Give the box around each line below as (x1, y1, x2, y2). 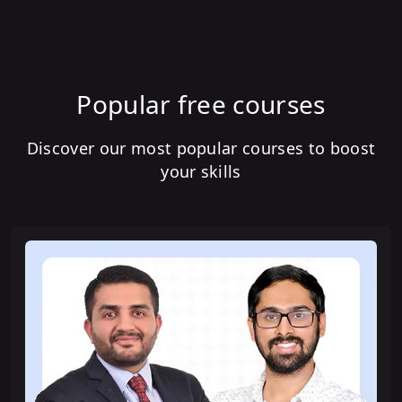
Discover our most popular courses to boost (26, 137, 376, 160)
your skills (161, 161, 241, 183)
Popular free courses (76, 87, 326, 122)
